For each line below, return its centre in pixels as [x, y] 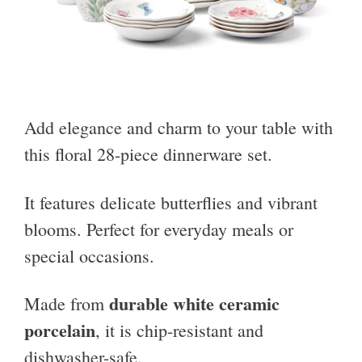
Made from [67, 303]
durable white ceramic [194, 303]
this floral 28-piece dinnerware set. [148, 154]
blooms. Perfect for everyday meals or [159, 229]
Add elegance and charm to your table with [179, 128]
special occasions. [89, 255]
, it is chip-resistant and [179, 330]
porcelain [60, 330]
